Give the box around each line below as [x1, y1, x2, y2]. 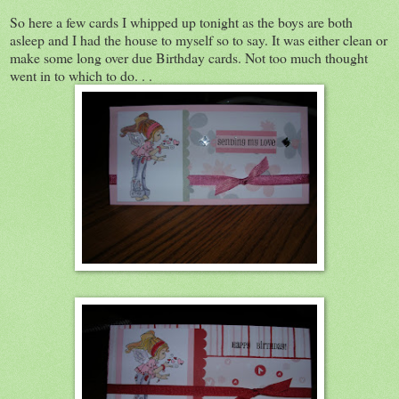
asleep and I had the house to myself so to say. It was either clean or [10, 29, 387, 49]
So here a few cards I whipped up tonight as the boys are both [10, 12, 353, 31]
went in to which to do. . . [10, 65, 152, 85]
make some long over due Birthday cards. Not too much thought [10, 47, 368, 67]
